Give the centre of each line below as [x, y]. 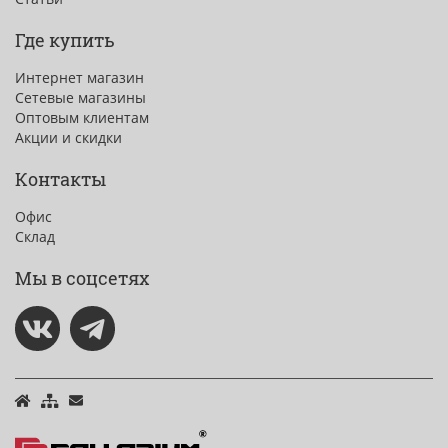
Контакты [60, 179]
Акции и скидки [68, 138]
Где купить [65, 40]
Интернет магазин [79, 78]
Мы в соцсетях [82, 278]
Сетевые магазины [80, 98]
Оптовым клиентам [82, 118]
